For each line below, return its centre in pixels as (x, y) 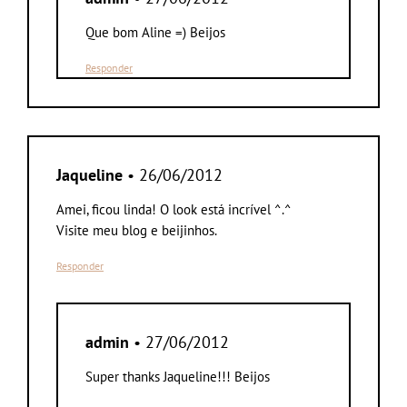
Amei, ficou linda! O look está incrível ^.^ (174, 209)
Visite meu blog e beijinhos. (137, 230)
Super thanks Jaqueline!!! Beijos (178, 376)
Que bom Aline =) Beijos (155, 32)
